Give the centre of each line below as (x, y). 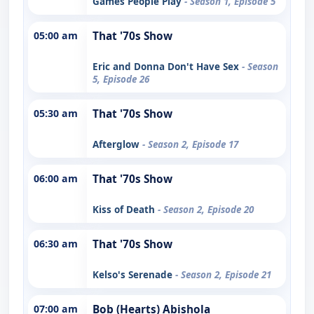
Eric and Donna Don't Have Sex (167, 66)
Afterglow (117, 144)
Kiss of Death (125, 209)
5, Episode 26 (121, 79)
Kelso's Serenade (134, 274)
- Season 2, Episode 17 (190, 144)
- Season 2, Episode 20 (206, 209)
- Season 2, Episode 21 (223, 274)
